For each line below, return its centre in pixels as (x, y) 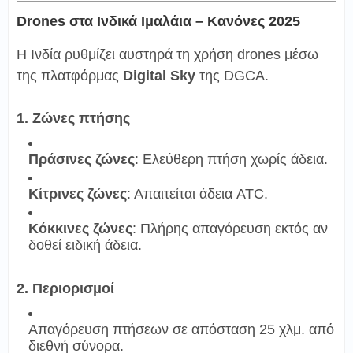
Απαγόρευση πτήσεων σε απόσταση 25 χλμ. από (181, 329)
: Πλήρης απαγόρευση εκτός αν (230, 228)
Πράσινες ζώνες (82, 159)
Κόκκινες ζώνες (80, 228)
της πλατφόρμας (70, 75)
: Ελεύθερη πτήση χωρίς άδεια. (231, 159)
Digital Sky (159, 75)
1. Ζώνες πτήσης (73, 118)
